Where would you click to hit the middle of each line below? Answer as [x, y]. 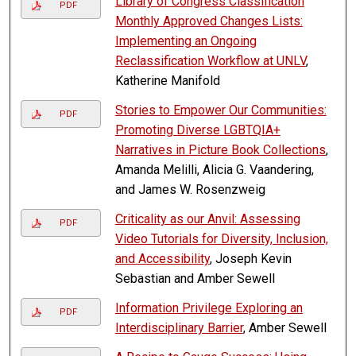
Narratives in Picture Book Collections [220, 150]
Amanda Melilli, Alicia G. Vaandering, [214, 170]
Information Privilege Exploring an [209, 308]
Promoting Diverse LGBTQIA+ [197, 130]
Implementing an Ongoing [186, 41]
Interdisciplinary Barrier [179, 328]
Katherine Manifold [167, 81]
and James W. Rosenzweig [190, 190]
